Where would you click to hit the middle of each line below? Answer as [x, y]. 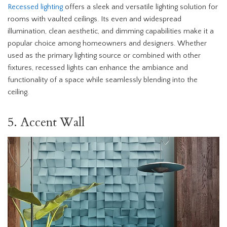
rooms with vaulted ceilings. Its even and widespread [94, 19]
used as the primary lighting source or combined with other [104, 55]
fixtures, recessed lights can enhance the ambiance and [98, 68]
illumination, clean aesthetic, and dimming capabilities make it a [111, 31]
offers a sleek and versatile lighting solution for [141, 7]
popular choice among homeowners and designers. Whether [107, 43]
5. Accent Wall [46, 122]
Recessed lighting [36, 7]
